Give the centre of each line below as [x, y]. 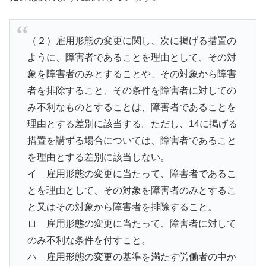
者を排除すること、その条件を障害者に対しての [132, 91]
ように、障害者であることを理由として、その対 [132, 58]
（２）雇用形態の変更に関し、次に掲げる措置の [132, 41]
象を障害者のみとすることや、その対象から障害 [132, 74]
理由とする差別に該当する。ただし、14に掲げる [132, 124]
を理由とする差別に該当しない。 [98, 157]
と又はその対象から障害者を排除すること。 [122, 207]
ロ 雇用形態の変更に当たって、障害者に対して [132, 224]
